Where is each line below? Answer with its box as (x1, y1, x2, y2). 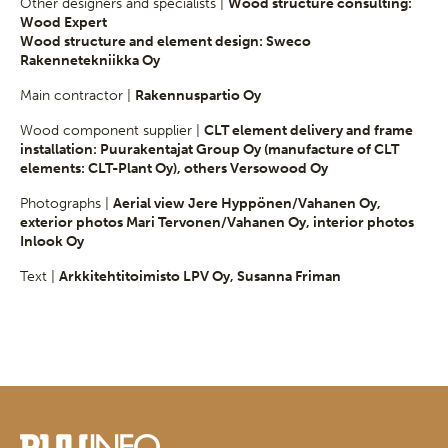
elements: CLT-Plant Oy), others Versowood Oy (20, 159, 328, 177)
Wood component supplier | (20, 121, 204, 139)
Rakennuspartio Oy (135, 86, 261, 104)
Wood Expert (20, 13, 107, 31)
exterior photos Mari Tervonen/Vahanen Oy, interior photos (20, 213, 414, 231)
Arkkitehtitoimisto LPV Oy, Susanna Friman (59, 267, 341, 285)
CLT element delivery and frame (204, 121, 413, 139)
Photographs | (20, 194, 113, 212)
